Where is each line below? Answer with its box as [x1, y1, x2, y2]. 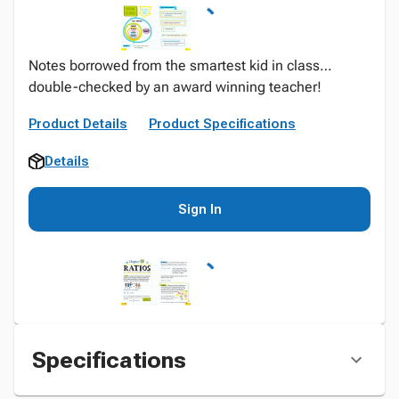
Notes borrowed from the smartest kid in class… [28, 57, 332, 74]
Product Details [28, 116, 127, 132]
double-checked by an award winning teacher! [28, 78, 322, 95]
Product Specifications [149, 116, 296, 132]
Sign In [177, 201, 222, 217]
